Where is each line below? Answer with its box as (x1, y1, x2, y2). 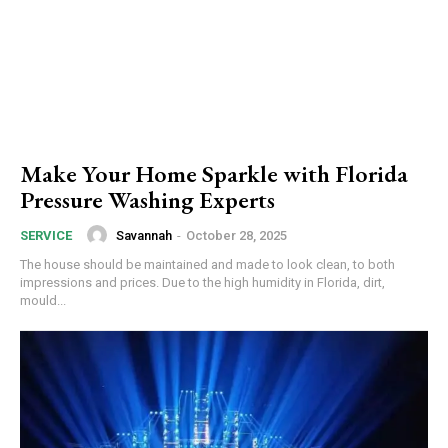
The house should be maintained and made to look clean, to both (20, 257, 395, 273)
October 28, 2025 (186, 227, 287, 243)
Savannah (116, 227, 172, 243)
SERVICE (20, 228, 72, 244)
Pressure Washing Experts (20, 184, 275, 216)
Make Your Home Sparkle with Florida (20, 158, 408, 190)
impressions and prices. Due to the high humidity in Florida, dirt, (20, 275, 385, 291)
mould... (20, 293, 66, 309)
